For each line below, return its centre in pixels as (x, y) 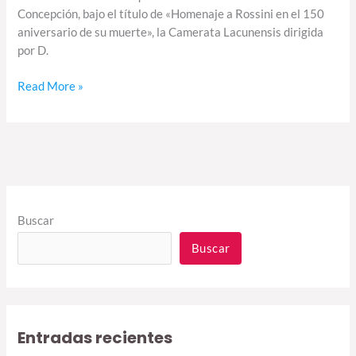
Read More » (51, 87)
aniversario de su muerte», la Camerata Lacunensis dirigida (171, 33)
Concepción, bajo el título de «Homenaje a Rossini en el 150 (171, 14)
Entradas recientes (95, 338)
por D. (33, 51)
